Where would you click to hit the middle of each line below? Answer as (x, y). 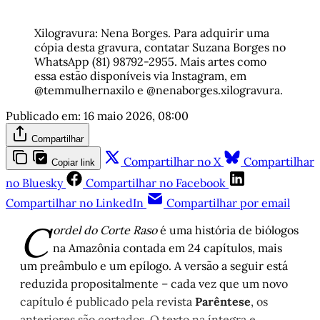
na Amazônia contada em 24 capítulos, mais (167, 248)
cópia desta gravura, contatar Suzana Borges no (160, 47)
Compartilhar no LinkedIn (75, 203)
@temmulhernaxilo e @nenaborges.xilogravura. (159, 90)
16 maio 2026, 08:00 (136, 116)
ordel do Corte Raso (105, 230)
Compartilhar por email (228, 203)
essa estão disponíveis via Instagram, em (140, 76)
